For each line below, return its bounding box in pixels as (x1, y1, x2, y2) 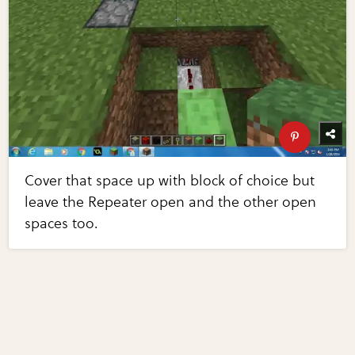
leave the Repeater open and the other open (25, 193, 317, 211)
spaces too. (25, 215, 99, 232)
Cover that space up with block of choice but (25, 172, 315, 189)
